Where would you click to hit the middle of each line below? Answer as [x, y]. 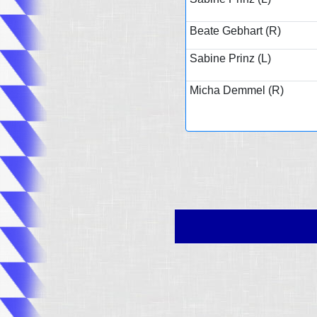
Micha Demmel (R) [236, 90]
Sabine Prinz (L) [230, 58]
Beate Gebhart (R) [235, 30]
